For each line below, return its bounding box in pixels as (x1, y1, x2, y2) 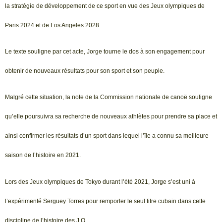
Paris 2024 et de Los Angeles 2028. (5, 21, 101, 29)
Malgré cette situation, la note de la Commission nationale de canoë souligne (5, 94, 212, 101)
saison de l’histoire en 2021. (5, 152, 81, 159)
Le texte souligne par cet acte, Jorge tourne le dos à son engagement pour (5, 48, 205, 55)
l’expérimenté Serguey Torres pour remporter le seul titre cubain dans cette (5, 197, 206, 205)
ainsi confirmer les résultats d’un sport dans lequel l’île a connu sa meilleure (5, 132, 209, 140)
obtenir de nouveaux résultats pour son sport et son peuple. (5, 67, 165, 75)
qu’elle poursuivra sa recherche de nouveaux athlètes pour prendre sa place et (5, 113, 217, 120)
